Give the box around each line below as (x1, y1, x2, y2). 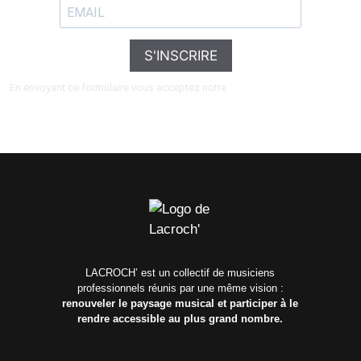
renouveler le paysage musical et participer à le (62, 297, 299, 310)
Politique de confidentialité (228, 81, 352, 94)
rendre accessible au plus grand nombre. (77, 313, 284, 326)
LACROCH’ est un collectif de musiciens (85, 267, 276, 280)
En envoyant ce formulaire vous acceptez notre (9, 81, 229, 94)
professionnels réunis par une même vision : (77, 282, 284, 295)
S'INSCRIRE (143, 47, 218, 64)
